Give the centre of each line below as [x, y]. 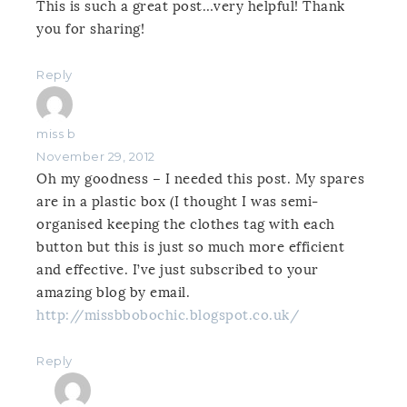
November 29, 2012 [96, 157]
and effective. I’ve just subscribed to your [178, 270]
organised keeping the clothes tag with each [186, 225]
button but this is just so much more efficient [190, 248]
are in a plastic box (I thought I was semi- [178, 202]
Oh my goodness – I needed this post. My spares [200, 179]
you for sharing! [90, 30]
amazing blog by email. [113, 293]
